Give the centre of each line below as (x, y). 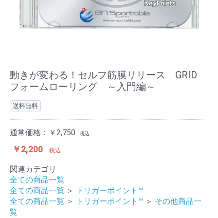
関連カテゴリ (33, 169)
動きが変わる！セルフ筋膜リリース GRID (103, 75)
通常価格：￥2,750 (43, 133)
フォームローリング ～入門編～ (83, 87)
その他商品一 (178, 201)
